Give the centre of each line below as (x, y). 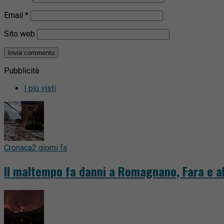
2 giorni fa (49, 147)
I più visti (40, 88)
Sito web (19, 33)
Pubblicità (21, 70)
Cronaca (18, 147)
